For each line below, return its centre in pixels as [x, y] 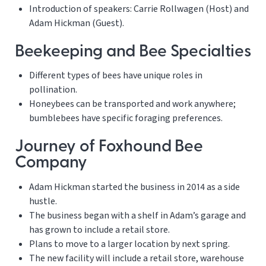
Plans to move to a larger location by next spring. [129, 244]
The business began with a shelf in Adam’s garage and [137, 216]
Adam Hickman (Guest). [77, 23]
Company [51, 164]
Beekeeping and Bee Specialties [133, 52]
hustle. [43, 202]
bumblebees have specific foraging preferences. [126, 118]
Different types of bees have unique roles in [116, 76]
